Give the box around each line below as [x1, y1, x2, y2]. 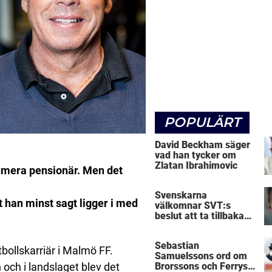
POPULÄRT [164, 114, 240, 131]
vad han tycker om [155, 149, 236, 161]
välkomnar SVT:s [155, 200, 231, 212]
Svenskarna [155, 189, 207, 202]
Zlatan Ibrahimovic [155, 159, 237, 171]
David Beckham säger [155, 138, 250, 151]
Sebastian [155, 240, 199, 252]
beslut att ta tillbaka [155, 210, 244, 222]
